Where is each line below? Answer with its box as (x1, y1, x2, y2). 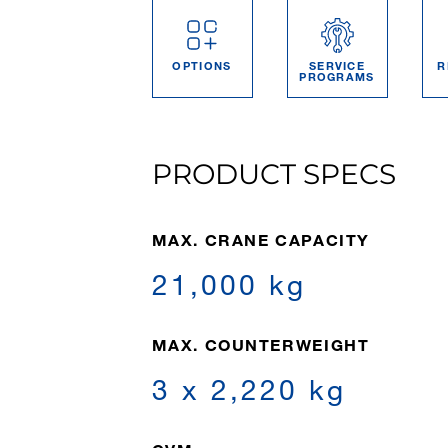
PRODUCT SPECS (151, 157, 396, 191)
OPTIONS (172, 58, 232, 72)
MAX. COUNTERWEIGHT (151, 335, 370, 354)
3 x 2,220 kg (151, 372, 347, 406)
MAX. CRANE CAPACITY (151, 230, 370, 249)
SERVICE (308, 58, 366, 72)
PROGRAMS (299, 69, 375, 83)
